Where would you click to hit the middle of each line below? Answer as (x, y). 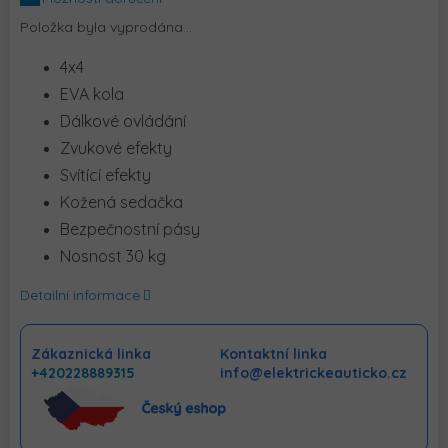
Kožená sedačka (121, 202)
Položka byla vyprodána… (106, 27)
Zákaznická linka (91, 354)
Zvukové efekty (116, 148)
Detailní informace (80, 295)
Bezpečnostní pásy (130, 229)
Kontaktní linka (274, 354)
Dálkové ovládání (123, 121)
